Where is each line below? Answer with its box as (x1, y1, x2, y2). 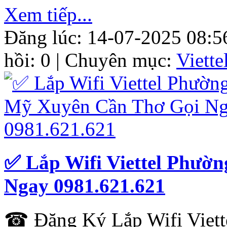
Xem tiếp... (4, 4, 92, 26)
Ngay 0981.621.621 (4, 175, 165, 197)
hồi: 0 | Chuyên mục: (4, 49, 176, 71)
